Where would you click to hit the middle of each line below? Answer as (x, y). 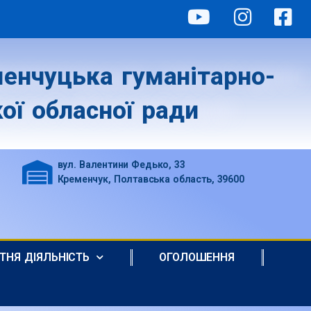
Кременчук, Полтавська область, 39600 (151, 179)
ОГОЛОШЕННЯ (197, 257)
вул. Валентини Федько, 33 (121, 165)
